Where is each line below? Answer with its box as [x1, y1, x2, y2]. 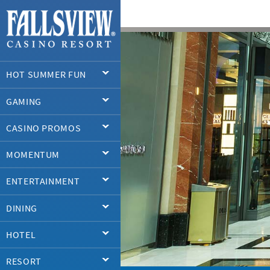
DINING [6, 201, 37, 214]
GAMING [6, 95, 42, 107]
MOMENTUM [6, 148, 60, 161]
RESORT [6, 255, 42, 268]
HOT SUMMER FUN [6, 68, 86, 81]
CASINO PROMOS [6, 121, 81, 134]
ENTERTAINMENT [6, 175, 80, 187]
